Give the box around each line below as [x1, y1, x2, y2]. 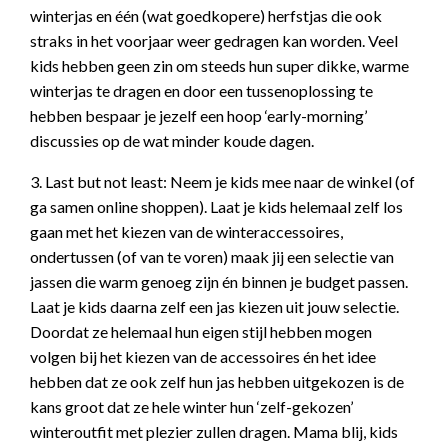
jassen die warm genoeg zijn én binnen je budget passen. [30, 272, 408, 291]
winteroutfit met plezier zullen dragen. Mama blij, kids [30, 422, 398, 441]
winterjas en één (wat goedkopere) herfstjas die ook [30, 6, 382, 25]
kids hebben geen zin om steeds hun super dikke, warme [30, 56, 409, 75]
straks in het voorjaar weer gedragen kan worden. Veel [30, 31, 398, 50]
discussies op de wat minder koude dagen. [30, 131, 314, 150]
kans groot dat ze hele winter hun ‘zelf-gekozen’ [30, 397, 353, 416]
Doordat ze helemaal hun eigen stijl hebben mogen [30, 322, 372, 341]
